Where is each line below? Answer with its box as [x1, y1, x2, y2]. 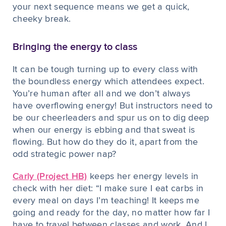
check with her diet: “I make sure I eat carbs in [13, 184, 204, 193]
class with [155, 65, 198, 74]
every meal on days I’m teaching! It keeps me [13, 196, 200, 205]
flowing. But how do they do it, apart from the [13, 138, 198, 147]
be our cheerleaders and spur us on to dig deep [13, 114, 209, 123]
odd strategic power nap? [13, 150, 117, 159]
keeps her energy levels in [87, 172, 199, 181]
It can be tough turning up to [13, 65, 133, 74]
